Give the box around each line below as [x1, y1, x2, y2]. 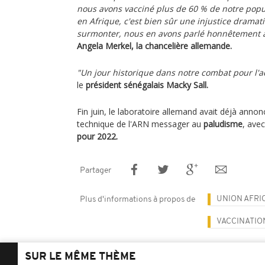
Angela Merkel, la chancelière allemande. [77, 40, 232, 51]
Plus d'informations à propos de [80, 195, 195, 204]
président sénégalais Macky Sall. [86, 79, 208, 91]
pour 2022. [77, 131, 118, 142]
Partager [80, 166, 111, 175]
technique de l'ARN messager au [77, 118, 203, 130]
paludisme [203, 118, 243, 130]
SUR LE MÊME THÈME [25, 251, 136, 263]
